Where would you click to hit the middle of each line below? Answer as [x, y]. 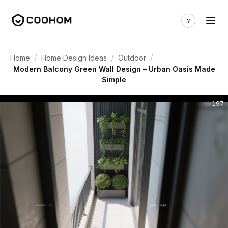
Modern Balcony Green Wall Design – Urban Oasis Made [114, 69]
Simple [114, 80]
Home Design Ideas [74, 58]
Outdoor [132, 58]
